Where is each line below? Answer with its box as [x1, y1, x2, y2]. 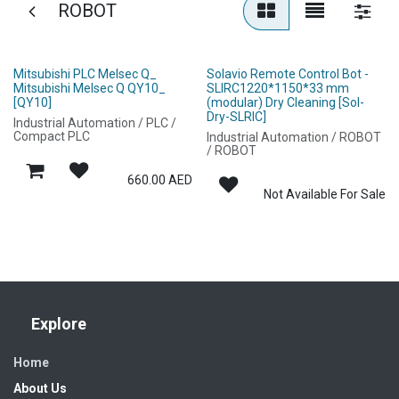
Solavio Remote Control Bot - [206, 66, 369, 81]
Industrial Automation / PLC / [13, 115, 176, 130]
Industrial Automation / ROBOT [206, 129, 381, 144]
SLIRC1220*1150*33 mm [206, 80, 349, 95]
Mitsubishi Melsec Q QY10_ [13, 80, 166, 95]
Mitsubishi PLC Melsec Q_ [13, 66, 157, 81]
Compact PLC [13, 128, 90, 143]
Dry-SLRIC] [206, 109, 266, 124]
